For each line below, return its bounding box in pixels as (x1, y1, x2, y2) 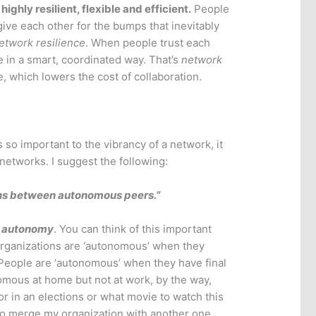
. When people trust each (85, 36, 211, 50)
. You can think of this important (54, 222, 212, 236)
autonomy (1, 222, 54, 236)
